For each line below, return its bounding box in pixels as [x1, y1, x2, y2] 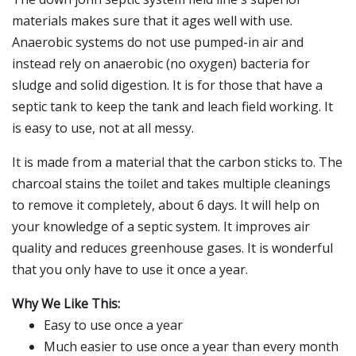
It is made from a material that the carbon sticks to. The [12, 153, 342, 171]
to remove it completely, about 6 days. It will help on [12, 196, 319, 214]
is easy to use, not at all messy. [12, 119, 194, 137]
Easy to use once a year [44, 316, 183, 334]
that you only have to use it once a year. [12, 261, 248, 278]
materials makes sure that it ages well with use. [12, 12, 292, 29]
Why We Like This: [12, 295, 120, 312]
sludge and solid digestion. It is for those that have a [12, 76, 323, 94]
